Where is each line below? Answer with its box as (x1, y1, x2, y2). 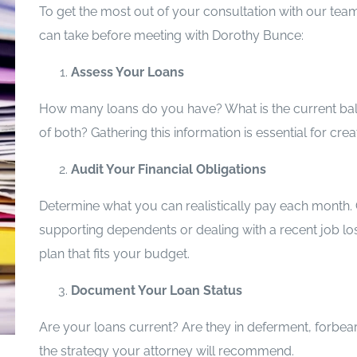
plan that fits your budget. (38, 246, 190, 261)
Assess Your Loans (70, 65, 184, 80)
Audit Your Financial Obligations (70, 162, 266, 177)
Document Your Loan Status (70, 283, 242, 298)
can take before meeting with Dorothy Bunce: (38, 28, 304, 43)
